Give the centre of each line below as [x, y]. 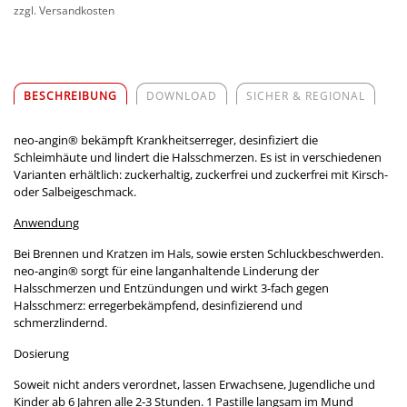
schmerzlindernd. [60, 322]
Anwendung [46, 222]
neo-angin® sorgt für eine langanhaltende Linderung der [166, 270]
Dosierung [41, 353]
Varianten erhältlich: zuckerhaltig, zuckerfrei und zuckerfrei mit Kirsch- [201, 174]
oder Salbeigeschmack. [75, 191]
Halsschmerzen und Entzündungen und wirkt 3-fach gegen [171, 288]
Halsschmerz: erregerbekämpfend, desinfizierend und [158, 305]
